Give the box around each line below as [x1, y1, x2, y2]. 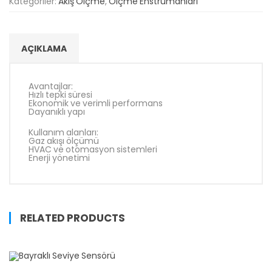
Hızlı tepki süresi [29, 89, 92, 101]
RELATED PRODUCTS [20, 210, 125, 225]
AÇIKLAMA [21, 42, 67, 55]
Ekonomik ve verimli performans [29, 97, 163, 110]
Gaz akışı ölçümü [29, 134, 99, 147]
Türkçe [24, 12, 43, 22]
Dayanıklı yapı [29, 106, 85, 118]
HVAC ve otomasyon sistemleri [29, 143, 157, 155]
